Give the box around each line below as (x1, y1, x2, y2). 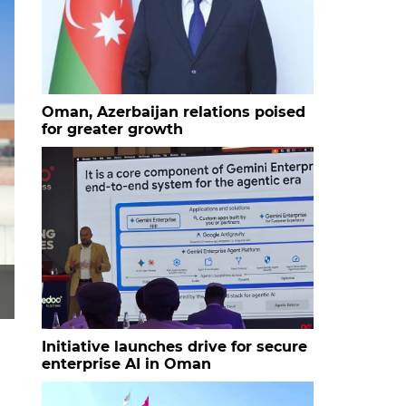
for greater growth (42, 120, 183, 138)
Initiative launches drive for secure (42, 337, 307, 355)
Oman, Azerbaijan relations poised (42, 102, 305, 121)
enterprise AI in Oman (42, 354, 211, 372)
